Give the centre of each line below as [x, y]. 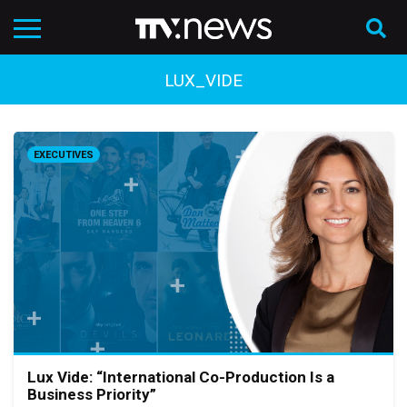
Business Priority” [92, 395]
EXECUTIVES [64, 155]
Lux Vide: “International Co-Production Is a [181, 377]
